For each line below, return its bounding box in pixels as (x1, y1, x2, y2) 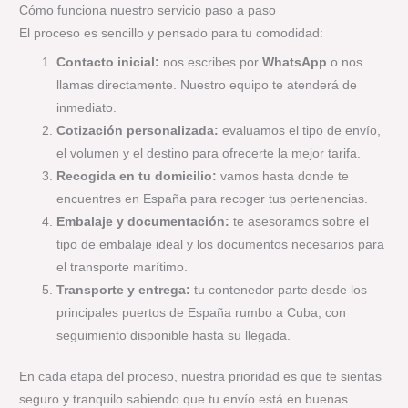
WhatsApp (262, 55, 328, 69)
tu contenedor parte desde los (190, 282, 368, 297)
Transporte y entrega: (56, 282, 191, 297)
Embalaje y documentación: (56, 214, 230, 229)
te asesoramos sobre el (229, 214, 370, 229)
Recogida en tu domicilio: (56, 168, 218, 183)
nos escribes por (159, 55, 263, 69)
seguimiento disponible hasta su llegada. (56, 328, 291, 342)
